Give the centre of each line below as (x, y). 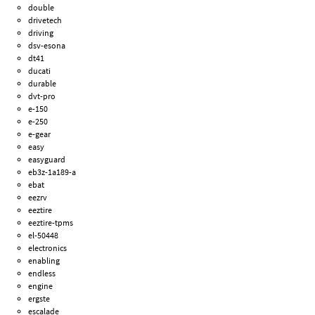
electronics (48, 248)
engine (41, 286)
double (41, 8)
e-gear (40, 134)
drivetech (45, 20)
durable (43, 84)
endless (42, 274)
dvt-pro (42, 96)
